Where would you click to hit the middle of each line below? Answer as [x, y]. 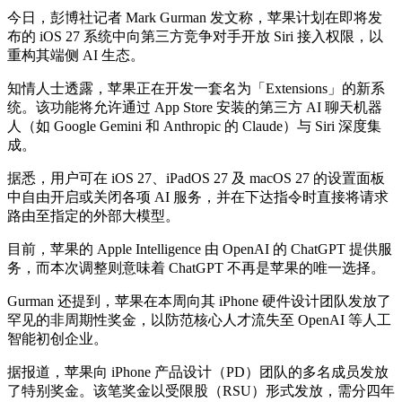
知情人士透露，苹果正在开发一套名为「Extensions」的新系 [196, 89]
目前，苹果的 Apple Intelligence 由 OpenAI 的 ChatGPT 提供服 [200, 249]
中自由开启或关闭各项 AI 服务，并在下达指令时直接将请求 [198, 197]
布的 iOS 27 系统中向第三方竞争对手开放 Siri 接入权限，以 [195, 37]
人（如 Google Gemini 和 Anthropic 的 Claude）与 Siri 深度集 [194, 127]
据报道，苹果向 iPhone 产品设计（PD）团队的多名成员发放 [198, 372]
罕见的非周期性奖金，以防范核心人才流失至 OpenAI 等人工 [199, 320]
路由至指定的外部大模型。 [93, 216]
